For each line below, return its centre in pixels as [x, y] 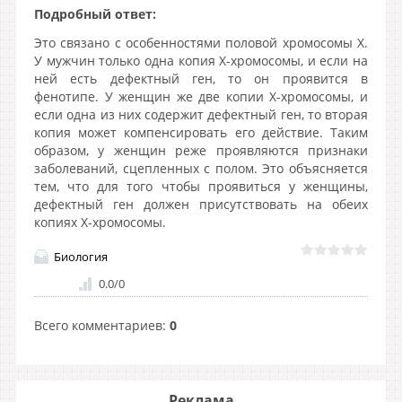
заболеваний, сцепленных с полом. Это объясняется [201, 168]
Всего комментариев [98, 325]
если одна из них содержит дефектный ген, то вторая [201, 114]
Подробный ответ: [95, 14]
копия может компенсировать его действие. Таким [201, 132]
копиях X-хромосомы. [100, 222]
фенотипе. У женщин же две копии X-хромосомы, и [201, 96]
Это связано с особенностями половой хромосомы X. [201, 43]
